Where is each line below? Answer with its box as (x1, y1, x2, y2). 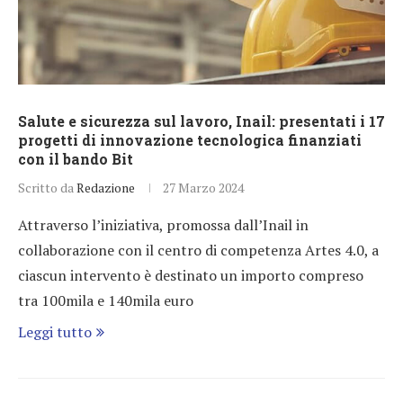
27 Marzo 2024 (163, 178, 244, 196)
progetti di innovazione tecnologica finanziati (18, 130, 362, 149)
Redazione (76, 178, 135, 196)
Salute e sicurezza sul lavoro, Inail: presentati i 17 (18, 111, 385, 130)
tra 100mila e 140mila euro (18, 290, 193, 310)
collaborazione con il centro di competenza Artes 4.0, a (18, 239, 379, 260)
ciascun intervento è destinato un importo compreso (18, 264, 363, 285)
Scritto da (18, 178, 76, 196)
